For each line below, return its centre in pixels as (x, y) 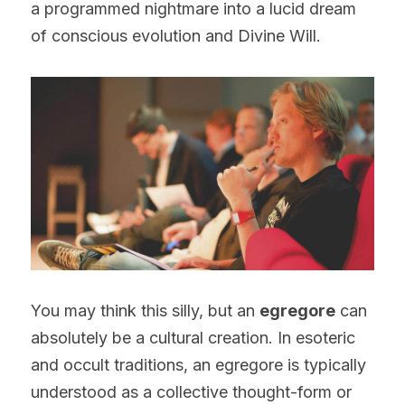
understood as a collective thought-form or (191, 392)
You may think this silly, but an (145, 311)
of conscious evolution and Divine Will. (176, 35)
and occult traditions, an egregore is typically (198, 365)
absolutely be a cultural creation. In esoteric (193, 338)
